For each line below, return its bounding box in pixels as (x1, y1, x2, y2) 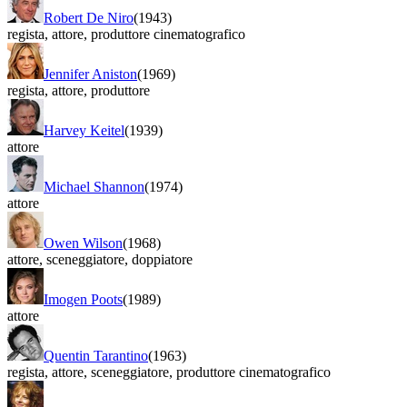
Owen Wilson (44, 234, 123, 251)
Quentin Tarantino (44, 347, 148, 363)
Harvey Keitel (44, 122, 124, 138)
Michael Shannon (44, 178, 144, 194)
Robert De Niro (44, 9, 134, 25)
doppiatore (128, 251, 193, 267)
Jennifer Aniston (44, 65, 137, 82)
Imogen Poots (44, 291, 123, 307)
